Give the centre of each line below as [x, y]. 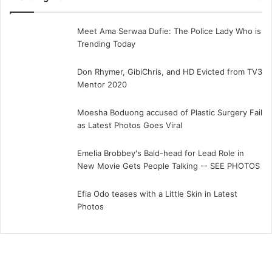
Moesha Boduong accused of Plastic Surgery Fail [169, 112]
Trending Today [106, 43]
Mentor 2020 [102, 84]
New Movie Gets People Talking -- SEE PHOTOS [168, 165]
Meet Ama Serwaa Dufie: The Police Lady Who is [169, 31]
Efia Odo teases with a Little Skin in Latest [157, 193]
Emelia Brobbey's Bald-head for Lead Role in [160, 153]
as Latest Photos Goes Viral [129, 125]
